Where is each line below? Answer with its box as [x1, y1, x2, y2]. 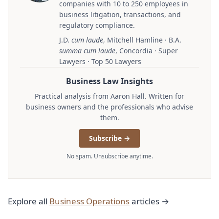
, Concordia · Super [115, 46, 178, 56]
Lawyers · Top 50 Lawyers [59, 57, 141, 66]
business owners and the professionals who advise [26, 102, 193, 112]
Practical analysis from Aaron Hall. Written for [35, 91, 184, 101]
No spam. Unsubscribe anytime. [66, 152, 153, 161]
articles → [130, 196, 169, 207]
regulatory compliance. [59, 21, 135, 30]
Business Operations [49, 196, 130, 207]
